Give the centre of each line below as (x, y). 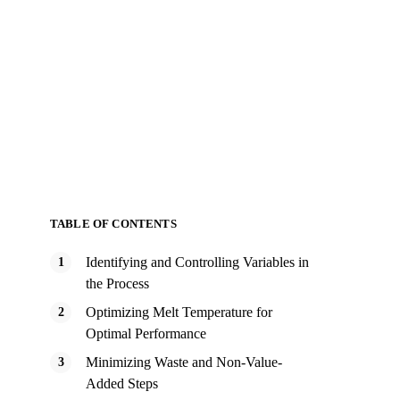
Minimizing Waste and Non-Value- (184, 362)
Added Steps (122, 383)
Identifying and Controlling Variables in (197, 262)
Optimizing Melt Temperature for (179, 312)
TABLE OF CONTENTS (113, 224)
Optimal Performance (146, 333)
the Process (117, 283)
